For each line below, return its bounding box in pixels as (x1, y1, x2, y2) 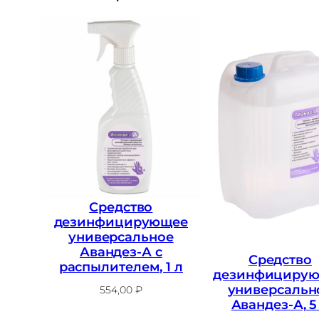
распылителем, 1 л (58, 258, 183, 275)
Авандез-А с (79, 244, 162, 260)
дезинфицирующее (53, 214, 189, 230)
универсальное (68, 229, 174, 245)
